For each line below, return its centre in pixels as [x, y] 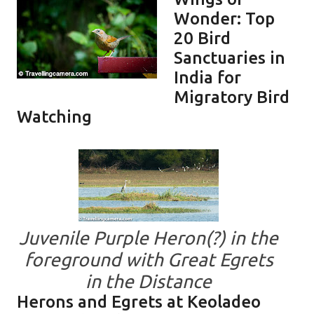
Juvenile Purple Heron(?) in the [149, 237]
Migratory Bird [232, 97]
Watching [54, 116]
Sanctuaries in [230, 57]
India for [207, 77]
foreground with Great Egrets [149, 259]
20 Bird [202, 38]
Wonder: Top [224, 18]
